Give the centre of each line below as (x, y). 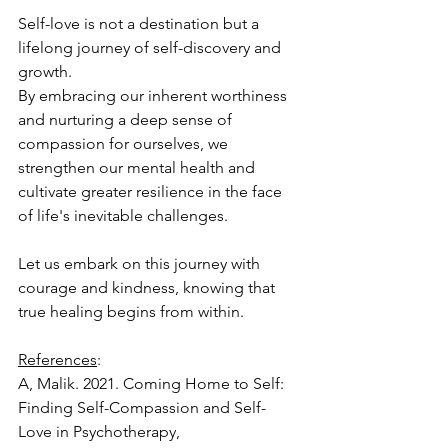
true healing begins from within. (131, 312)
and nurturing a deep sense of (127, 120)
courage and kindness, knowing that (148, 288)
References (57, 360)
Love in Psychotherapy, (101, 432)
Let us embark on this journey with (141, 264)
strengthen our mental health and (138, 168)
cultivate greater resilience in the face (152, 192)
